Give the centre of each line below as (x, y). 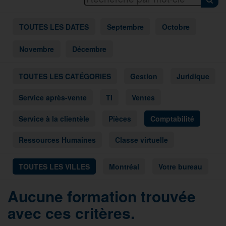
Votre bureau (180, 166)
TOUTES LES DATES (54, 26)
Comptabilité (172, 118)
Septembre (125, 26)
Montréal (124, 166)
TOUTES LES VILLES (54, 166)
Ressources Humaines (57, 139)
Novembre (37, 49)
